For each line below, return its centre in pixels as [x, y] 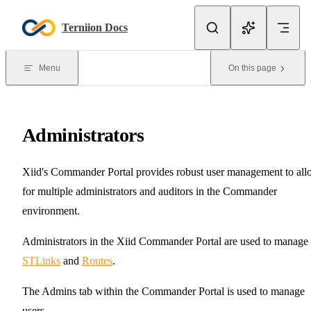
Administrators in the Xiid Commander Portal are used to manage [165, 241]
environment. [51, 210]
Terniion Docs [94, 27]
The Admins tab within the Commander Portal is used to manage [163, 291]
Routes [97, 260]
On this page [252, 68]
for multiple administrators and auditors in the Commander [150, 191]
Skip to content [44, 16]
